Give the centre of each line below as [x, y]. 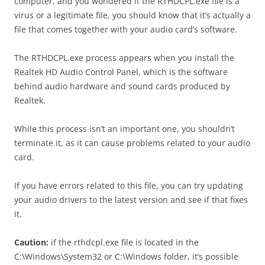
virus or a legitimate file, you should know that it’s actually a [132, 15]
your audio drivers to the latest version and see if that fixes [131, 200]
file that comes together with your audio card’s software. [126, 29]
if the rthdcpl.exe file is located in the [124, 242]
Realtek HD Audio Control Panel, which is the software [121, 72]
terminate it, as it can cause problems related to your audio [132, 143]
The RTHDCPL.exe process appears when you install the [124, 58]
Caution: [31, 242]
